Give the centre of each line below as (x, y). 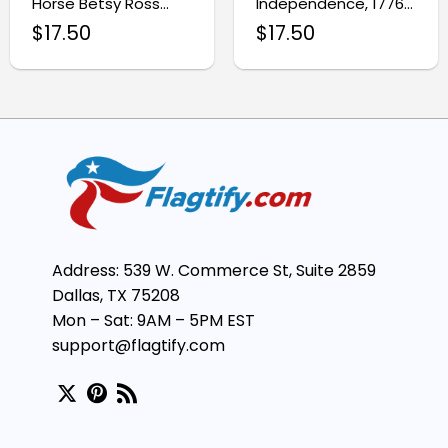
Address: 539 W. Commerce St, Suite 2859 (214, 271)
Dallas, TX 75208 (116, 296)
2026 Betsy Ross (315, 22)
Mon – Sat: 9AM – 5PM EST (153, 321)
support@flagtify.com (138, 346)
